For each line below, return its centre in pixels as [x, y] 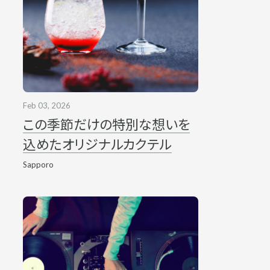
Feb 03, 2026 [46, 105]
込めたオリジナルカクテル [97, 144]
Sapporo [38, 164]
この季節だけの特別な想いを [106, 124]
